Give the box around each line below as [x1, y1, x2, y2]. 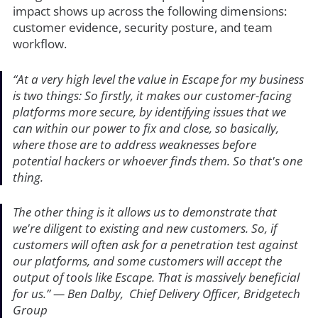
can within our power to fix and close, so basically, [12, 119, 279, 136]
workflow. [12, 35, 67, 52]
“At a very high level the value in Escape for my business [12, 70, 304, 87]
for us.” [12, 285, 50, 302]
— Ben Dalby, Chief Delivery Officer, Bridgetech [50, 285, 300, 302]
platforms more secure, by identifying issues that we [12, 103, 286, 120]
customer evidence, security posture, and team [12, 18, 273, 35]
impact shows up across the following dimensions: [12, 2, 287, 19]
